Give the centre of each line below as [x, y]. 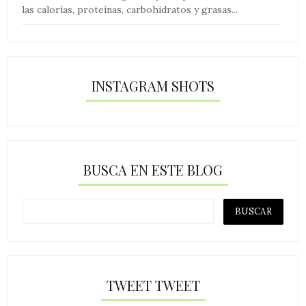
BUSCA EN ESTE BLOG [153, 169]
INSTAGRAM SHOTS [153, 85]
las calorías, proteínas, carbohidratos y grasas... [130, 9]
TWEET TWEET [153, 286]
